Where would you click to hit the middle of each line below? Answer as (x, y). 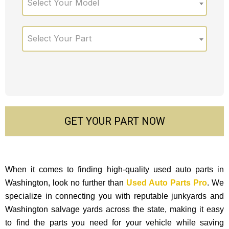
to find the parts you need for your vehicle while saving (114, 223)
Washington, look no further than (66, 183)
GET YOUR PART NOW (114, 121)
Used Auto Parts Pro (167, 183)
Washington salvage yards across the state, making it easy (114, 210)
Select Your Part (59, 38)
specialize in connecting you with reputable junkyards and (114, 196)
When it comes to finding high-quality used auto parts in (114, 170)
